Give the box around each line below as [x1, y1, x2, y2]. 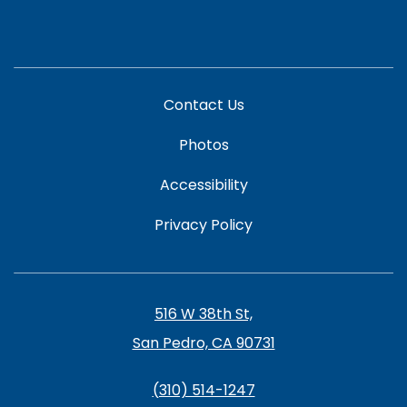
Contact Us [163, 94, 244, 115]
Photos [178, 134, 229, 155]
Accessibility [159, 174, 248, 195]
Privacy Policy [154, 213, 253, 235]
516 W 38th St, [154, 303, 253, 324]
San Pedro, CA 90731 [132, 332, 275, 353]
